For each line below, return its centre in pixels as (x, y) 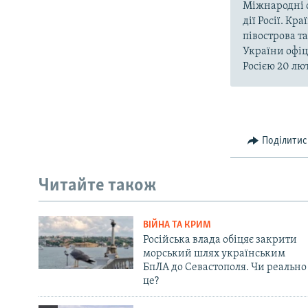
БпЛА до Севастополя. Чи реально (224, 267)
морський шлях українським (214, 253)
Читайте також (98, 186)
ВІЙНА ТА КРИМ (177, 225)
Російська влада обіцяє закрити (220, 240)
